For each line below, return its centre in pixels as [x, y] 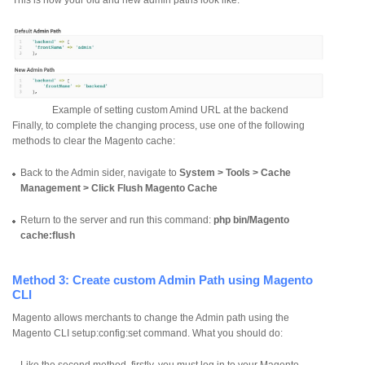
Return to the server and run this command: [117, 220]
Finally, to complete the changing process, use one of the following [158, 125]
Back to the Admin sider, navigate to [100, 172]
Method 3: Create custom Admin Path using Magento [163, 279]
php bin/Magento [251, 220]
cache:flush [48, 235]
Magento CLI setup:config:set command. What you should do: [147, 333]
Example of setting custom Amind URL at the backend [170, 110]
